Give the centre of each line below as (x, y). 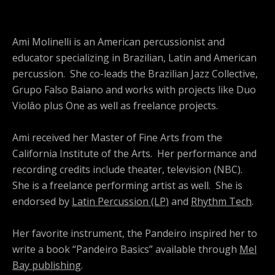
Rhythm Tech (221, 201)
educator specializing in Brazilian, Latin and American (134, 58)
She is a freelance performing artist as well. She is (127, 185)
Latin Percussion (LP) (120, 201)
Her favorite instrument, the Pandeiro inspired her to (135, 233)
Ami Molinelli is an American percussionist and (118, 42)
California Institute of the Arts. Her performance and (134, 153)
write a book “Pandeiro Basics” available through (126, 249)
